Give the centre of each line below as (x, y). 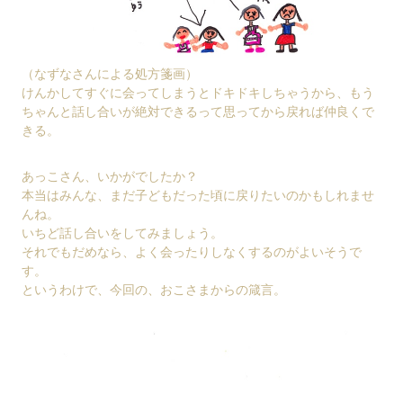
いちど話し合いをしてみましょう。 (122, 233)
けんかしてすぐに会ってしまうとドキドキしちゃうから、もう (198, 92)
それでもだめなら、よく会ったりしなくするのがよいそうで (192, 251)
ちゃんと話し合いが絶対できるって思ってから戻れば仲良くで (198, 111)
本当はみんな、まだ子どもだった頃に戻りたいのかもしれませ (198, 195)
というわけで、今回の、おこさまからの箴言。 (154, 289)
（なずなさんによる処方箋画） (110, 73)
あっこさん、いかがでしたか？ (110, 176)
